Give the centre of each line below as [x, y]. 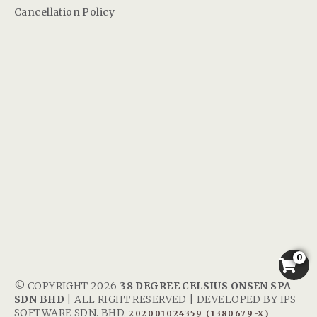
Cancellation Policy [64, 12]
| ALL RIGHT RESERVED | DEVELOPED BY [172, 299]
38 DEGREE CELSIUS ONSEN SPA [206, 286]
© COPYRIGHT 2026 [67, 286]
